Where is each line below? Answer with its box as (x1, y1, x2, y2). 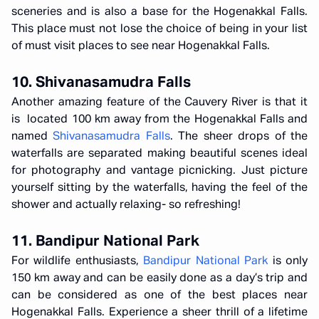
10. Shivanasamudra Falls (11, 75, 191, 90)
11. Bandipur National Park (11, 234, 199, 249)
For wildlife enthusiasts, (11, 256, 144, 267)
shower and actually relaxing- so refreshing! (11, 199, 241, 211)
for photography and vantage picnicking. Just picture (11, 165, 308, 177)
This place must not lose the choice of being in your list (11, 23, 308, 35)
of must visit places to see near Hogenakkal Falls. (11, 41, 270, 52)
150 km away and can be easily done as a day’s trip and (11, 273, 308, 284)
